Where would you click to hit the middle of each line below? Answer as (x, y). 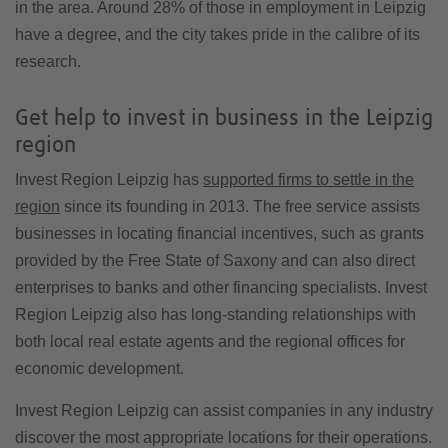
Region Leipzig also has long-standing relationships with (215, 314)
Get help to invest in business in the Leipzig (224, 118)
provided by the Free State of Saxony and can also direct (215, 260)
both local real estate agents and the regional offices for (210, 341)
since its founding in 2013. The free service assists (240, 206)
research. (48, 61)
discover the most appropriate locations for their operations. (223, 437)
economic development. (99, 368)
